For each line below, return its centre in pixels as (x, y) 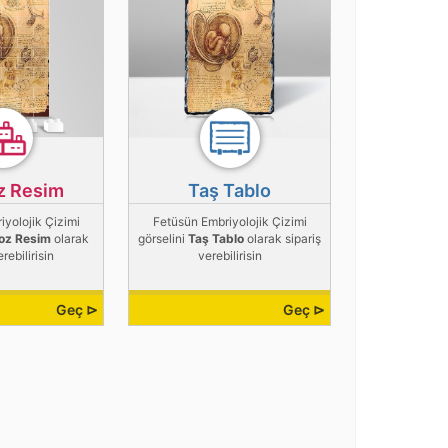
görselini (163, 239)
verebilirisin (229, 256)
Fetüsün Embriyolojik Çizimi (229, 222)
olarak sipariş (283, 239)
